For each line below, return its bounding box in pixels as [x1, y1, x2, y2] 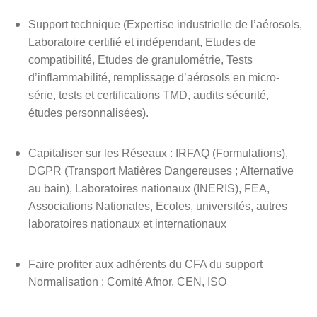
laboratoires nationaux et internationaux [28, 217, 226, 230]
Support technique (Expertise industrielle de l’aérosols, [28, 18, 302, 30]
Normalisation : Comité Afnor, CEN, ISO [28, 275, 226, 288]
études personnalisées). [28, 106, 149, 119]
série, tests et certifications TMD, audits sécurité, [28, 88, 269, 101]
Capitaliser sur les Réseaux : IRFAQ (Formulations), [28, 146, 288, 159]
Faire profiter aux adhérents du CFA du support [28, 258, 263, 270]
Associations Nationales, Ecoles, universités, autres [28, 200, 287, 212]
